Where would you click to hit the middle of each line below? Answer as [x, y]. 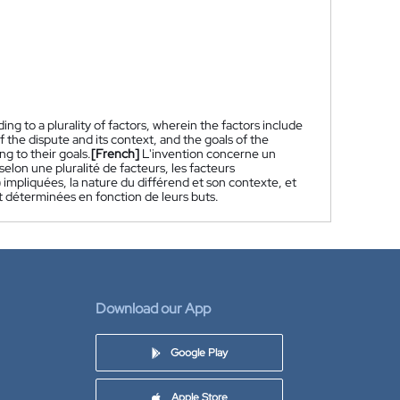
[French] [115, 154]
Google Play [199, 353]
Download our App [153, 308]
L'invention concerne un [209, 154]
